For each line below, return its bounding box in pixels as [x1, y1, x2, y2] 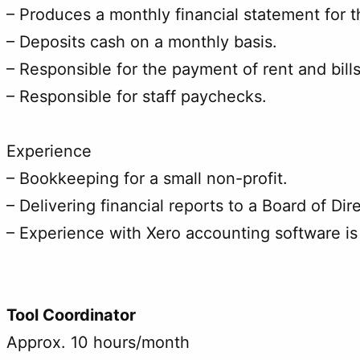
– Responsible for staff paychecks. [6, 86, 267, 106]
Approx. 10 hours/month [6, 332, 190, 352]
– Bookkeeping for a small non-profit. [6, 168, 288, 188]
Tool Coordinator [6, 305, 136, 325]
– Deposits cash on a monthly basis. [6, 31, 277, 51]
